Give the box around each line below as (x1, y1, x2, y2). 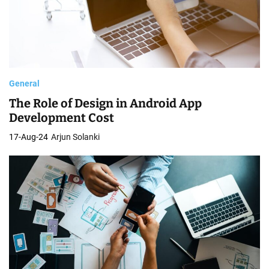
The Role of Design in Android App (9, 95, 202, 110)
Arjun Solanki (51, 131, 100, 142)
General (9, 78, 40, 88)
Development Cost (9, 110, 114, 125)
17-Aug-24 (9, 131, 48, 142)
